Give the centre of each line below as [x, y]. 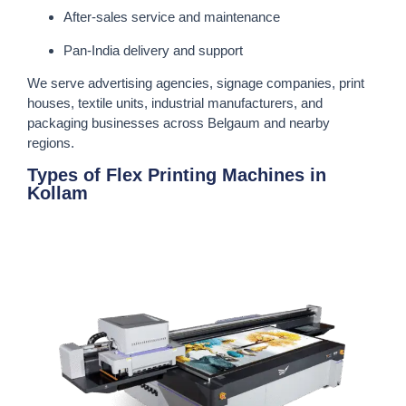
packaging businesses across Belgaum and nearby [179, 122]
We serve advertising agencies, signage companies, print [196, 82]
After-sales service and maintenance [172, 17]
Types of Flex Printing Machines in [177, 175]
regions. [51, 142]
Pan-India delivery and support [153, 50]
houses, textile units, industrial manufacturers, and [175, 102]
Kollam [58, 193]
